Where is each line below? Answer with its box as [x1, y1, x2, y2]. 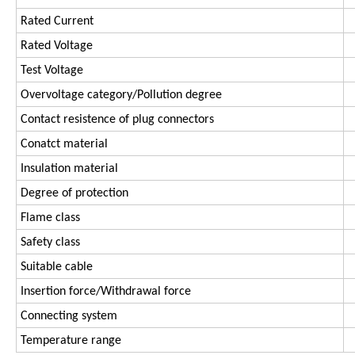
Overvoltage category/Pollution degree [21, 89, 222, 102]
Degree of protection [21, 187, 132, 200]
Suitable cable [21, 261, 93, 274]
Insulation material [21, 162, 121, 176]
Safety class [21, 236, 80, 250]
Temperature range [21, 334, 124, 348]
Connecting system [21, 310, 117, 323]
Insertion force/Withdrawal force [21, 285, 191, 299]
